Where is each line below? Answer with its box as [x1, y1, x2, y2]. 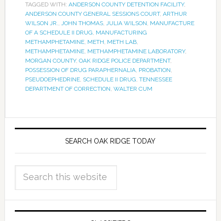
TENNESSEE [139, 76, 172, 83]
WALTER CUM [113, 85, 152, 92]
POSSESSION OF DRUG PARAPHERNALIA [25, 67, 136, 74]
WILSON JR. [25, 20, 58, 27]
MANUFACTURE [149, 20, 194, 27]
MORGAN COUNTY [25, 57, 76, 64]
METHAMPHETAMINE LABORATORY [87, 48, 185, 55]
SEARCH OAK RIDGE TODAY [65, 137, 156, 145]
